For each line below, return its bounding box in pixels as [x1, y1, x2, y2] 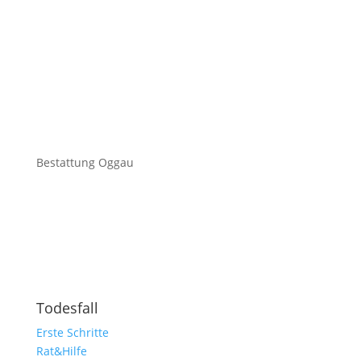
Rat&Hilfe [35, 343, 87, 359]
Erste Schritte [35, 325, 109, 340]
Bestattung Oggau [35, 155, 134, 170]
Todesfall [35, 298, 98, 317]
